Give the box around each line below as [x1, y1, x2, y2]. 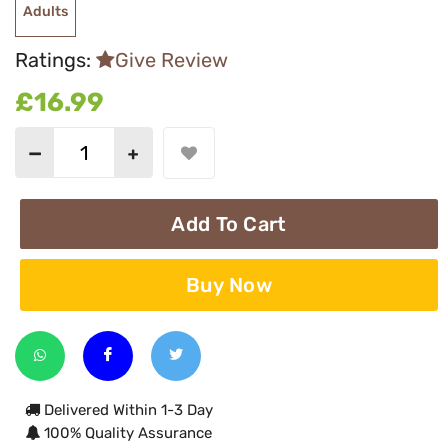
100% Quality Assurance [40, 424, 212, 443]
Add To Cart [171, 212, 287, 237]
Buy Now [185, 273, 273, 298]
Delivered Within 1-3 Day [40, 401, 213, 420]
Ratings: [15, 47, 96, 72]
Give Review [115, 47, 228, 72]
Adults [23, 3, 68, 20]
